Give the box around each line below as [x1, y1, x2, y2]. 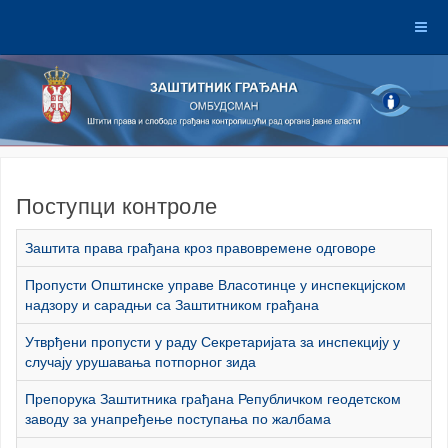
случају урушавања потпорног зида [25, 354, 256, 371]
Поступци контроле [16, 194, 218, 220]
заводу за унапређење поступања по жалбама [25, 411, 331, 428]
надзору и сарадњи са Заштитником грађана [25, 297, 319, 314]
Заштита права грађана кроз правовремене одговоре [25, 240, 376, 257]
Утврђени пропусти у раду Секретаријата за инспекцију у [25, 334, 400, 351]
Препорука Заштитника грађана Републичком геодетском [25, 391, 401, 408]
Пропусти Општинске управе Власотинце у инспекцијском [25, 277, 406, 294]
